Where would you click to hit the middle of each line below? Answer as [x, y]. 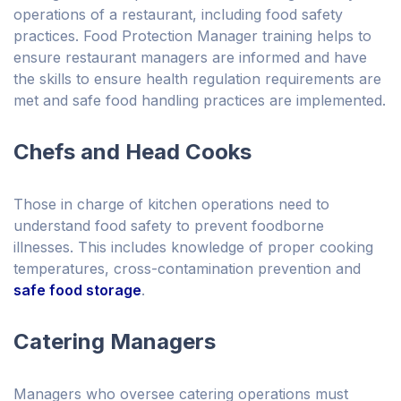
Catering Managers [115, 342]
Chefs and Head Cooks [132, 152]
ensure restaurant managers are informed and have [190, 58]
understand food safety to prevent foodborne [169, 226]
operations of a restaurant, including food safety [178, 15]
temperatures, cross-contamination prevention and [187, 269]
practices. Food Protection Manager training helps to [192, 36]
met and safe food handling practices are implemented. [200, 101]
